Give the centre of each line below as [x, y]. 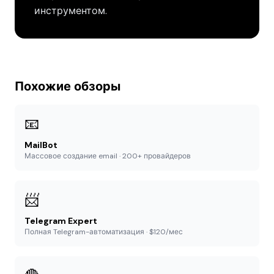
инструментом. [71, 11]
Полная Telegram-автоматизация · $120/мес [104, 232]
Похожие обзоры [68, 86]
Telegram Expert [61, 221]
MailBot [41, 145]
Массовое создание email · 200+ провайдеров [108, 156]
